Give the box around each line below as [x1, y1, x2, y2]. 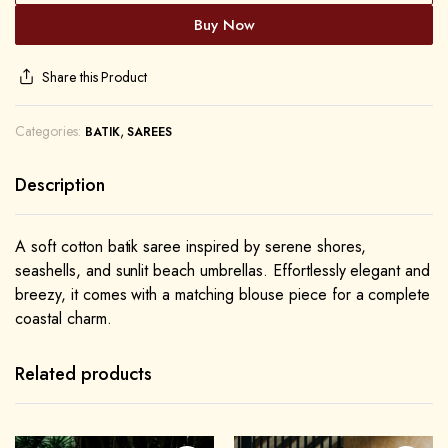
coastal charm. [15, 306, 112, 330]
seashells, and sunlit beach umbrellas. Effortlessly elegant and [15, 258, 431, 282]
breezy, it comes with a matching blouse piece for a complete [15, 282, 431, 306]
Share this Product [41, 66, 148, 87]
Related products [15, 360, 152, 387]
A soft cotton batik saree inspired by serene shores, [15, 234, 367, 258]
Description [15, 171, 105, 198]
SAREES [127, 122, 173, 141]
